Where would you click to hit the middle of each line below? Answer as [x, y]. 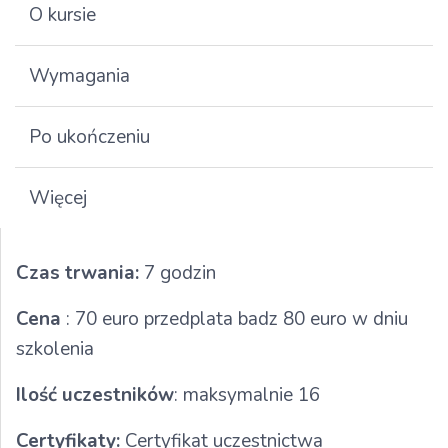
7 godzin [177, 273]
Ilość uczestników [95, 395]
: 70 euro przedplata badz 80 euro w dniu [237, 319]
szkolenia [55, 349]
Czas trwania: [77, 273]
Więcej [58, 198]
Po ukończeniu [89, 137]
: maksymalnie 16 [247, 395]
